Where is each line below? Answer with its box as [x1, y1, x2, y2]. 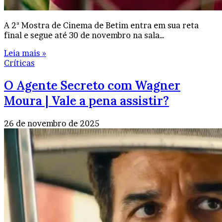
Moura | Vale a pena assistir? [4, 93, 169, 109]
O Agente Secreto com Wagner [4, 77, 180, 93]
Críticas [4, 57, 35, 68]
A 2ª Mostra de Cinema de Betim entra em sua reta [4, 20, 199, 30]
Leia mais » [4, 48, 46, 58]
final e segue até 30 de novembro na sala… [4, 30, 165, 40]
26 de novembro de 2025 [4, 118, 99, 128]
